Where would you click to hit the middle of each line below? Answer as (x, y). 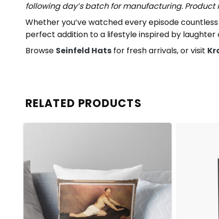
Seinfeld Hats (84, 50)
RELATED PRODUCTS (84, 103)
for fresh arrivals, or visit (159, 50)
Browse (41, 50)
